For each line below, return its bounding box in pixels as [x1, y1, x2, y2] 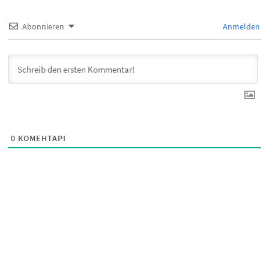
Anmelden [221, 20, 260, 32]
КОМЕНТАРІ [16, 132, 66, 144]
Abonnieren [22, 20, 64, 32]
